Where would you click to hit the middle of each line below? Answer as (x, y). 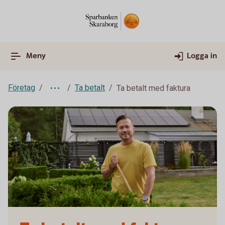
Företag (22, 88)
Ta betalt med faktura (153, 88)
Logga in (202, 56)
